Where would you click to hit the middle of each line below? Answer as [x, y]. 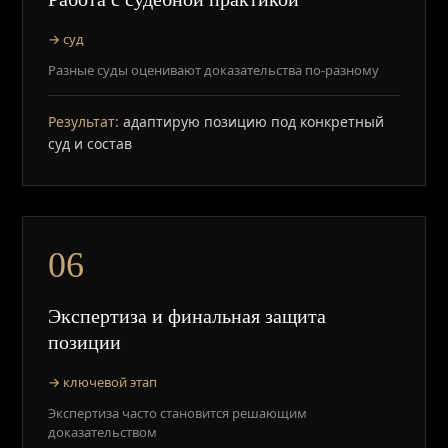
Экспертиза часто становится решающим [178, 413]
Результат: [84, 121]
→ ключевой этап [103, 382]
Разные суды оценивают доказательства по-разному [214, 70]
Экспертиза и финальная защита [187, 316]
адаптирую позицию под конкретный [252, 121]
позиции [85, 342]
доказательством [103, 432]
